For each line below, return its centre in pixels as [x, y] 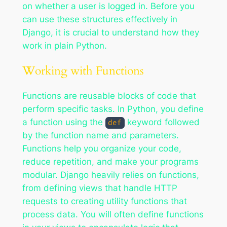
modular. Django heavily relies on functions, [110, 175]
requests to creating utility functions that [104, 201]
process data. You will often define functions [113, 215]
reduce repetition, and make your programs [110, 162]
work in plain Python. [64, 45]
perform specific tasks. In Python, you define [113, 109]
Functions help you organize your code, [102, 149]
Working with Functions [83, 71]
